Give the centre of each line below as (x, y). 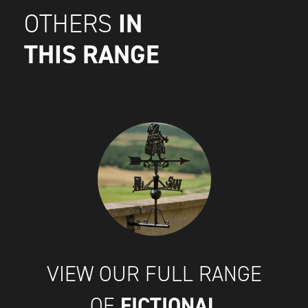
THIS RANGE (92, 55)
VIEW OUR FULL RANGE (154, 274)
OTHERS (71, 24)
